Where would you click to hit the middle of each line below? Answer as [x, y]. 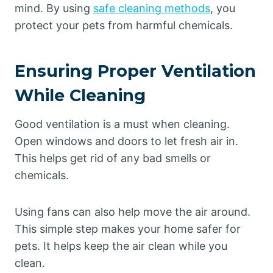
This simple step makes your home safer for [128, 229]
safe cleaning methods [152, 8]
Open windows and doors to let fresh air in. [126, 141]
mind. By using [54, 8]
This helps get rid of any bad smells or [113, 158]
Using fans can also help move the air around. [133, 212]
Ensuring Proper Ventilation [135, 71]
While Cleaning [80, 95]
